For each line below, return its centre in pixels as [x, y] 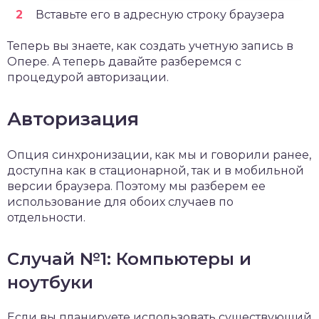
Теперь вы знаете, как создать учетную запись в [150, 46]
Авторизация [73, 119]
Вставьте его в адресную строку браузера [160, 15]
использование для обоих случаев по [120, 202]
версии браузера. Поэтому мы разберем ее [136, 187]
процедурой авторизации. [88, 78]
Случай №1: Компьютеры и [129, 259]
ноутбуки [50, 283]
